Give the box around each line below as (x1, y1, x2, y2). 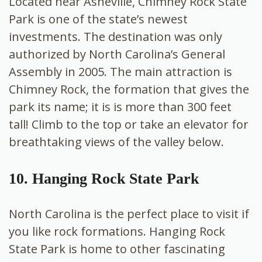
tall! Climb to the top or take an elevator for (9, 116, 249, 133)
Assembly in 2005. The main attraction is (9, 64, 232, 80)
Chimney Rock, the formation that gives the (9, 81, 249, 98)
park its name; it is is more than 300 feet (9, 99, 232, 115)
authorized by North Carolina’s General (9, 46, 225, 63)
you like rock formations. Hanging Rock (9, 223, 225, 240)
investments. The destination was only (9, 29, 222, 45)
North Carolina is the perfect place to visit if (9, 206, 249, 222)
